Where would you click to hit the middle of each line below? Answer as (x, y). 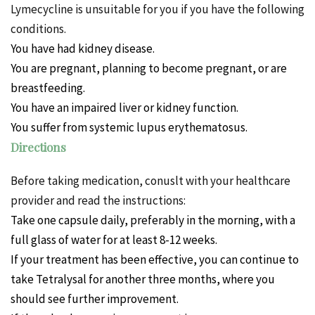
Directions (38, 147)
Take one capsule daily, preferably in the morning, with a (153, 220)
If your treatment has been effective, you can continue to (155, 260)
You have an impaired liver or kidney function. (124, 108)
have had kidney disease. (93, 49)
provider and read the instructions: (98, 201)
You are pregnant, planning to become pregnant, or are (149, 69)
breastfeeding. (48, 88)
